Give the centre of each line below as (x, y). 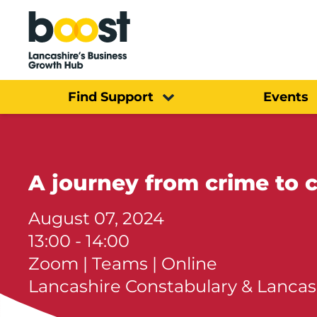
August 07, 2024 (96, 218)
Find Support (111, 97)
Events (286, 97)
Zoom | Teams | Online (123, 263)
